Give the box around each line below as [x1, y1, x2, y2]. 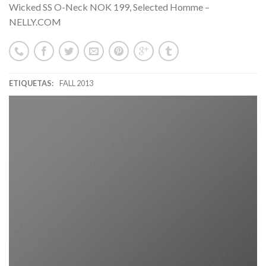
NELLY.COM [9, 16, 61, 27]
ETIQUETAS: [9, 78, 53, 88]
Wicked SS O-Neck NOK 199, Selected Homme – [9, 1, 210, 12]
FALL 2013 [59, 78, 93, 88]
